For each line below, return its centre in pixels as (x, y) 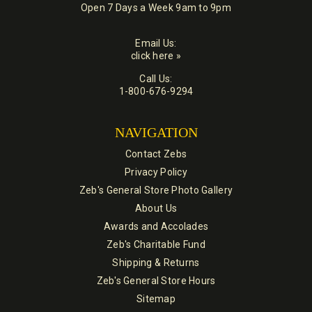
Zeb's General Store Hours (156, 281)
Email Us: (156, 44)
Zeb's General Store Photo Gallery (156, 190)
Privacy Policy (156, 172)
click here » (156, 56)
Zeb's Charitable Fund (156, 245)
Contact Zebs (156, 154)
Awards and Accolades (156, 227)
